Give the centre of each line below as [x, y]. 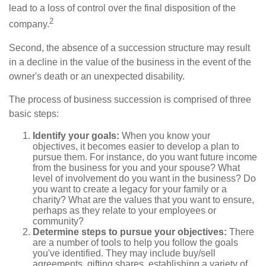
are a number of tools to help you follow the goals [135, 242]
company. [29, 24]
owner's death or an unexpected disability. [97, 76]
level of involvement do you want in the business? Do [144, 178]
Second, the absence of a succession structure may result [129, 47]
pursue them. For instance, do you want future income [145, 157]
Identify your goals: [76, 135]
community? [58, 221]
